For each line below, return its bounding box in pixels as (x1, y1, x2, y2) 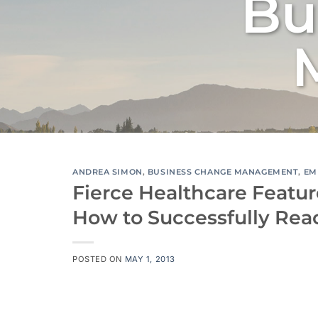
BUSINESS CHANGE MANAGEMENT (147, 167, 299, 177)
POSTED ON (72, 253, 125, 264)
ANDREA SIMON (72, 167, 143, 177)
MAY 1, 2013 (124, 253, 175, 264)
